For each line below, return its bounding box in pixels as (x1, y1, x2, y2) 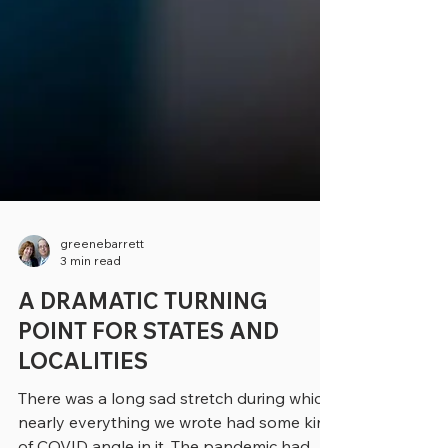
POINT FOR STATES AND (18, 344, 279, 372)
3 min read (60, 280, 121, 295)
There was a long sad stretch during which (18, 415, 332, 435)
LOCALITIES (18, 374, 148, 402)
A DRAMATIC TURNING (18, 314, 267, 342)
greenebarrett (60, 263, 144, 278)
